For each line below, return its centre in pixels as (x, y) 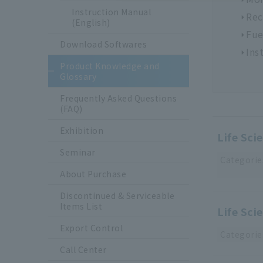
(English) (91, 23)
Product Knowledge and (110, 66)
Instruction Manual (111, 12)
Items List (81, 206)
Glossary (78, 77)
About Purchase (93, 174)
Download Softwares (103, 44)
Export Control (91, 228)
